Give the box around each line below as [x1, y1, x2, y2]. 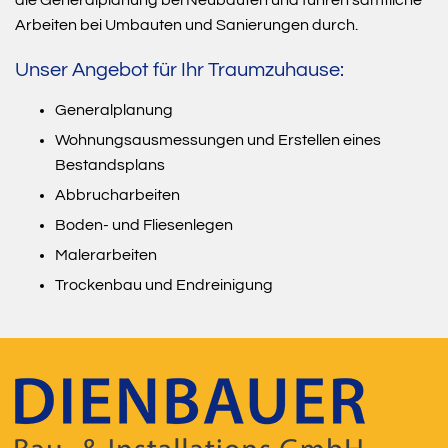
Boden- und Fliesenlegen [55, 216, 233, 233]
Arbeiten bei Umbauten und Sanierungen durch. [15, 16, 358, 33]
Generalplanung [55, 101, 173, 118]
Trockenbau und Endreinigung [55, 276, 273, 293]
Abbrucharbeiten [55, 186, 180, 203]
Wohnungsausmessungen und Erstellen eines [55, 131, 381, 148]
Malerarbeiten [55, 246, 157, 263]
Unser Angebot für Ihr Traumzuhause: [15, 59, 344, 80]
